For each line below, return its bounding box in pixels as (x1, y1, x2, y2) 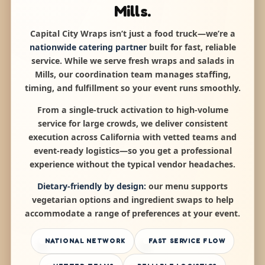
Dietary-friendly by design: (37, 180, 146, 192)
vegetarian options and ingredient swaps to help (31, 193, 234, 205)
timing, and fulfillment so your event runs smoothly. (24, 82, 241, 93)
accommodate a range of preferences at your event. (25, 207, 240, 219)
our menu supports (146, 180, 228, 192)
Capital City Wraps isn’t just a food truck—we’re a (30, 27, 235, 39)
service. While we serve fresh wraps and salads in (31, 54, 234, 66)
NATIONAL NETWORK (44, 236, 125, 245)
